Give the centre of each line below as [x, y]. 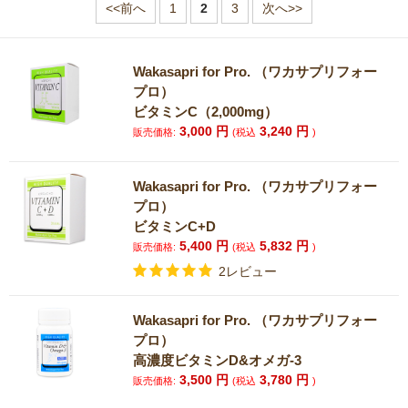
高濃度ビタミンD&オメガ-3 [218, 360]
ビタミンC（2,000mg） [206, 112]
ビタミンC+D [175, 226]
